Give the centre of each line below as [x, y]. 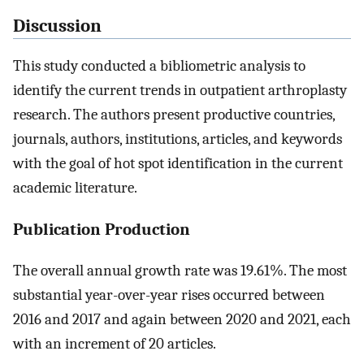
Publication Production [102, 230]
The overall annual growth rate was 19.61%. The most [180, 271]
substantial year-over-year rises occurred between [169, 295]
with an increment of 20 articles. [115, 344]
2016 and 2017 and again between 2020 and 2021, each [182, 320]
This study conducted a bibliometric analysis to [159, 65]
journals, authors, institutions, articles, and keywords [178, 139]
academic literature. [75, 187]
